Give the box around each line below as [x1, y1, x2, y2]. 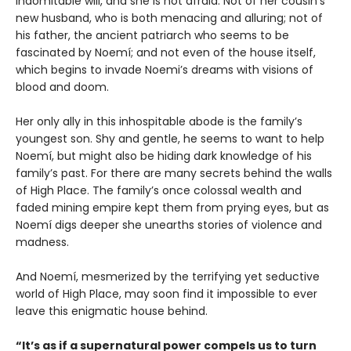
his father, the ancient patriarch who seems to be [16, 27, 289, 44]
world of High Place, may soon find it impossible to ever [16, 286, 317, 302]
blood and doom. [16, 79, 109, 96]
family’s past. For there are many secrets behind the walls [16, 165, 332, 182]
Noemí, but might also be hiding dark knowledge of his [16, 148, 312, 165]
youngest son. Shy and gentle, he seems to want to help [16, 131, 324, 147]
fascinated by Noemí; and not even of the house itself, [16, 45, 316, 61]
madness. [16, 234, 72, 251]
